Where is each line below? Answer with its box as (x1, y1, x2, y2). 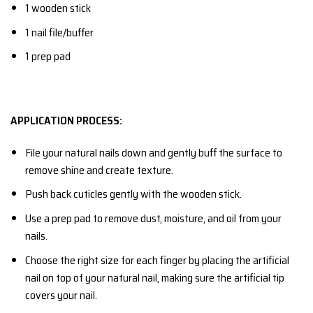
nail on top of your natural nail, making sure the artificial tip (24, 268, 284, 286)
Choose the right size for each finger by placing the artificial (24, 251, 289, 269)
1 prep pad (24, 48, 71, 66)
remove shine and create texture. (24, 161, 173, 179)
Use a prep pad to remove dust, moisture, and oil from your (24, 209, 282, 227)
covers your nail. (24, 286, 97, 304)
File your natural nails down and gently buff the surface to (24, 143, 282, 161)
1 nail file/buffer (24, 23, 94, 41)
